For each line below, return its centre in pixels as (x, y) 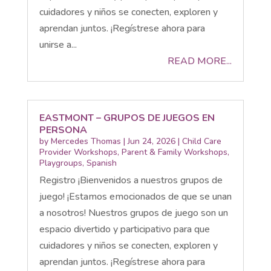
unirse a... (58, 44)
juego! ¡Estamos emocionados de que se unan (135, 196)
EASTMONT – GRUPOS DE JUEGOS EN (127, 118)
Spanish (101, 163)
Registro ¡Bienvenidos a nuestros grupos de (131, 180)
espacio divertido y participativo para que (124, 229)
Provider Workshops (78, 152)
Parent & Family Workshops (174, 152)
